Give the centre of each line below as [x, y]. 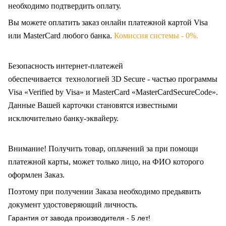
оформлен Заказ [35, 175]
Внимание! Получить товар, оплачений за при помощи [103, 149]
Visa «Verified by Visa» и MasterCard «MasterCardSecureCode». [113, 92]
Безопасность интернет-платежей [66, 66]
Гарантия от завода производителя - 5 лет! [79, 218]
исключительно [36, 119]
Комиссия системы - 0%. [155, 36]
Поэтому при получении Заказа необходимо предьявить [104, 192]
